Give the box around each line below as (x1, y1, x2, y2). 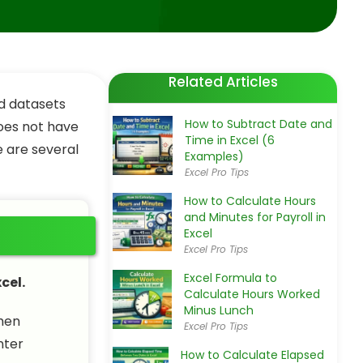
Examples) (184, 148, 244, 164)
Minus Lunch (184, 302, 254, 318)
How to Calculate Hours (183, 193, 316, 209)
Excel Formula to (184, 270, 278, 286)
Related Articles (168, 72, 278, 92)
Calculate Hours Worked (184, 286, 321, 302)
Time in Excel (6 (184, 132, 275, 148)
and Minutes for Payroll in (183, 209, 326, 225)
